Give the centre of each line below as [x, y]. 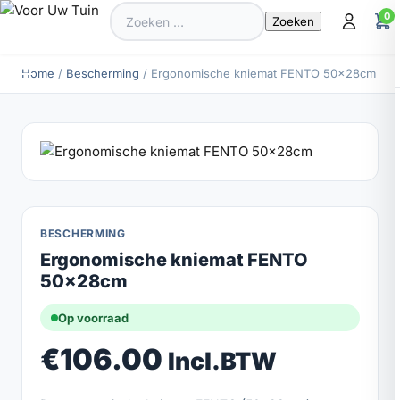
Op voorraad [93, 318]
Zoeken [133, 11]
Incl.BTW [222, 361]
